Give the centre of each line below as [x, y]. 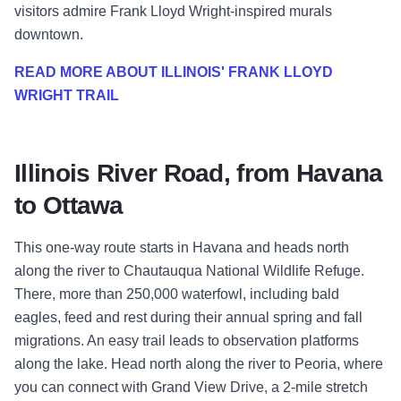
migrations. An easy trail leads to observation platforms [187, 341]
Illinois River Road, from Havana [199, 174]
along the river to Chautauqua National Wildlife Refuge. [189, 271]
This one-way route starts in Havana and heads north [182, 248]
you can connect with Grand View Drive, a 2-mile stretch [191, 388]
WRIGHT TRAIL [67, 96]
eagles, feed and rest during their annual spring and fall [188, 318]
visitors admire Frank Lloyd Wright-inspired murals [173, 12]
